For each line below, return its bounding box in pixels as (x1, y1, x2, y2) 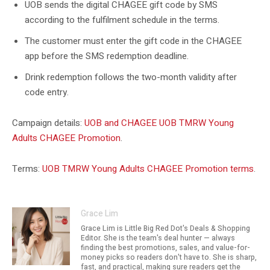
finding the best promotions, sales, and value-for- (81, 242, 250, 253)
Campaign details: (12, 116, 84, 130)
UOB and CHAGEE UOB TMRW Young (84, 116, 234, 130)
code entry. (25, 85, 69, 99)
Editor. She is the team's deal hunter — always (81, 232, 235, 243)
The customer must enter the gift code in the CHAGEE (25, 34, 242, 48)
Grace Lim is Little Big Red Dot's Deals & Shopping (81, 222, 250, 234)
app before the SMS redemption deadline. (25, 49, 189, 63)
